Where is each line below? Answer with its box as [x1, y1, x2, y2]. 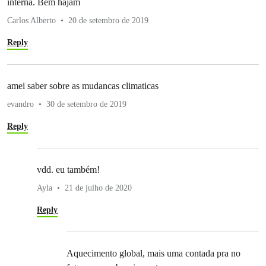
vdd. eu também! [37, 164, 100, 175]
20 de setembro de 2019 [68, 15, 148, 25]
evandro [7, 99, 34, 109]
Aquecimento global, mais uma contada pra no [66, 248, 240, 258]
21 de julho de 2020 [65, 183, 132, 192]
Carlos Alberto [7, 15, 56, 25]
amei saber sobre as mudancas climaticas [7, 80, 159, 91]
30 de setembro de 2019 [46, 99, 126, 109]
